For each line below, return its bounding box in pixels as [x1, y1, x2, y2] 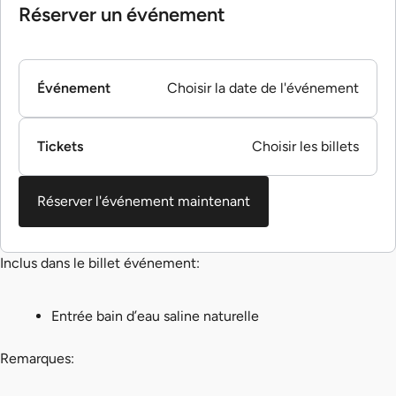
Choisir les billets [252, 138, 359, 156]
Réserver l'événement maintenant [37, 193, 250, 210]
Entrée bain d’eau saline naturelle [50, 308, 259, 325]
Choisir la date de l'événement [167, 80, 359, 97]
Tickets [37, 138, 83, 156]
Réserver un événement [19, 2, 225, 27]
